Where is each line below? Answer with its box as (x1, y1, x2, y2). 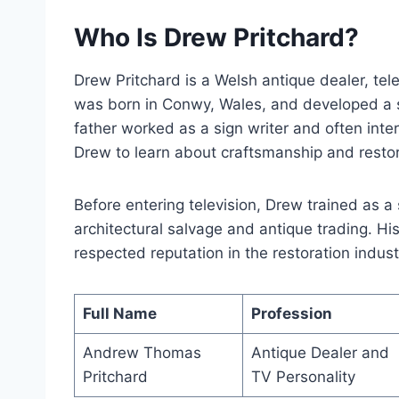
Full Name (82, 305, 157, 323)
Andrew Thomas (82, 344, 201, 362)
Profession (250, 305, 332, 323)
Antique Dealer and (250, 344, 389, 362)
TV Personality (250, 368, 355, 387)
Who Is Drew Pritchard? (74, 22, 359, 53)
